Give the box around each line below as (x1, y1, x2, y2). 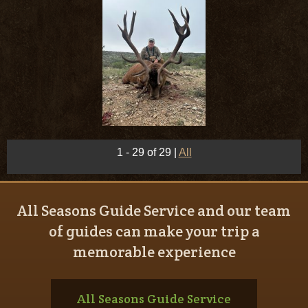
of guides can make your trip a (48, 221, 260, 241)
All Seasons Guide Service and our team (17, 201, 291, 220)
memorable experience (72, 242, 236, 261)
